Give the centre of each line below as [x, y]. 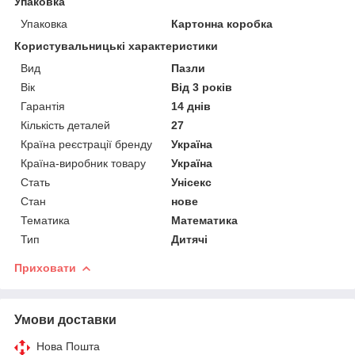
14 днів [191, 106]
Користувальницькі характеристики [116, 46]
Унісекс [192, 182]
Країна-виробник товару [83, 163]
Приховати [45, 267]
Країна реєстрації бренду [86, 144]
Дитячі [190, 239]
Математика [205, 220]
